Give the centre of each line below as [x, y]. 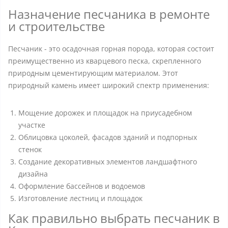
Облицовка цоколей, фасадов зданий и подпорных [108, 137]
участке [32, 125]
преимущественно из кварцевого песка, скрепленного [105, 61]
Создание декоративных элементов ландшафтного [108, 162]
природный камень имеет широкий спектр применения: [109, 85]
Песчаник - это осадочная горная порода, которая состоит [111, 49]
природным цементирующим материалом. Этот [93, 73]
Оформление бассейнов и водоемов [82, 186]
